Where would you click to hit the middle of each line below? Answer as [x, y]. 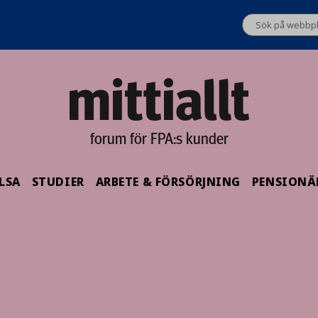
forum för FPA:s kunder [159, 138]
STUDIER [58, 182]
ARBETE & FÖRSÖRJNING [168, 182]
